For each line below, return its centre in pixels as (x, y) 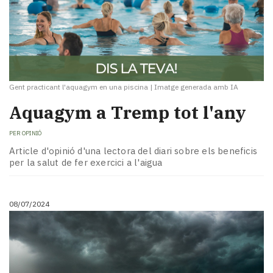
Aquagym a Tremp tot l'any (128, 112)
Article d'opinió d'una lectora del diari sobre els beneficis (133, 151)
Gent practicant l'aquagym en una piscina (79, 87)
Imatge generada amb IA (196, 87)
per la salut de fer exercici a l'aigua (86, 162)
